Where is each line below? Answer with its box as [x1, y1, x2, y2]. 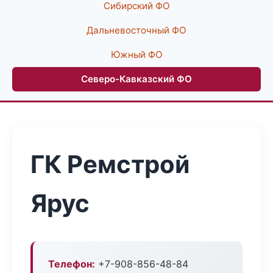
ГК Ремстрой [30, 149, 190, 179]
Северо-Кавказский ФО [81, 73, 192, 85]
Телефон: [48, 258, 95, 270]
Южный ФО [110, 49, 163, 60]
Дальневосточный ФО [87, 24, 186, 36]
